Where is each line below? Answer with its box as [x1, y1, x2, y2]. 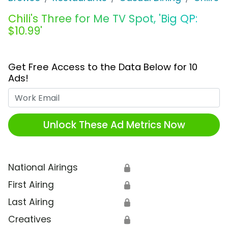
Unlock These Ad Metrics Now [43, 118, 185, 132]
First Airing [8, 179, 54, 191]
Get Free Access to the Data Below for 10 [8, 61, 197, 74]
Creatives [8, 213, 51, 226]
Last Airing [8, 196, 54, 209]
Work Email [113, 88, 162, 101]
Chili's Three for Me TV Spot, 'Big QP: [8, 11, 197, 26]
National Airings [8, 161, 78, 174]
